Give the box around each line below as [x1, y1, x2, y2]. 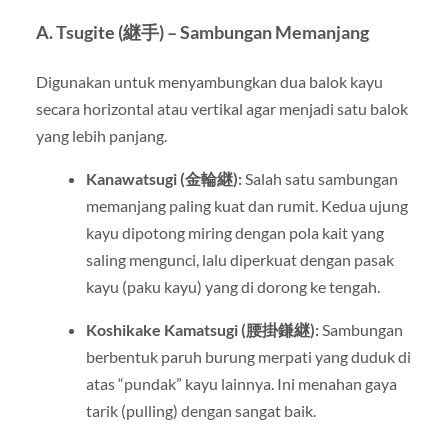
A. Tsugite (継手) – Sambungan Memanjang [35, 21, 369, 43]
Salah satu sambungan [241, 169, 398, 188]
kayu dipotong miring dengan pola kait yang [85, 223, 384, 242]
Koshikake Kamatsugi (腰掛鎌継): [85, 320, 319, 340]
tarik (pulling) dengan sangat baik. [85, 401, 316, 421]
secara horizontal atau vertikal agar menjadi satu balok [35, 98, 408, 118]
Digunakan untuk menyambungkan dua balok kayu [35, 71, 383, 91]
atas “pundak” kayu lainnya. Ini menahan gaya [85, 374, 397, 394]
